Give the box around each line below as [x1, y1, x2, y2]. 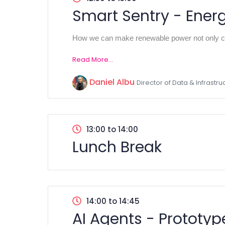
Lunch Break [72, 137, 162, 158]
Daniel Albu [89, 76, 135, 88]
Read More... [72, 55, 113, 64]
